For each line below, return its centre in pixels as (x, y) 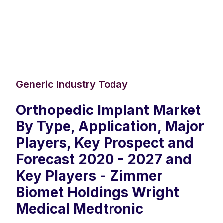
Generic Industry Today (72, 84)
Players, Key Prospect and (105, 143)
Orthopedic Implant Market (108, 110)
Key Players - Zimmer (89, 176)
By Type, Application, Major (110, 127)
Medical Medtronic (80, 209)
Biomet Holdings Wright (98, 192)
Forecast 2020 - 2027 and (104, 160)
